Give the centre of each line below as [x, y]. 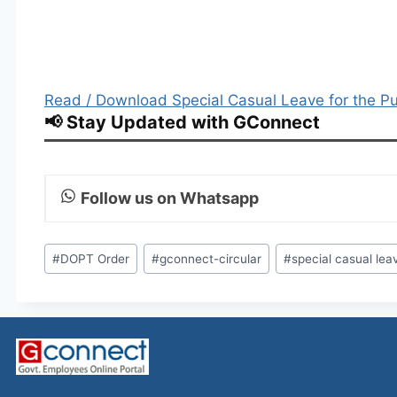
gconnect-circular [211, 258]
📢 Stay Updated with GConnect [182, 123]
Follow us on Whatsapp [169, 198]
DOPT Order [95, 258]
